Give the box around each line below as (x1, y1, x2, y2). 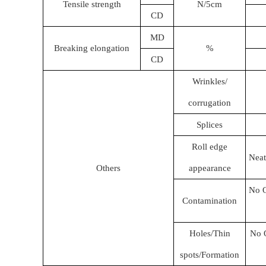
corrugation (188, 98, 231, 107)
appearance (188, 163, 231, 173)
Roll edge (192, 142, 227, 151)
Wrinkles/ (192, 77, 227, 86)
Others (96, 163, 121, 173)
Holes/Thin (189, 229, 230, 238)
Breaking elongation (54, 43, 129, 53)
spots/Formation (180, 250, 239, 259)
